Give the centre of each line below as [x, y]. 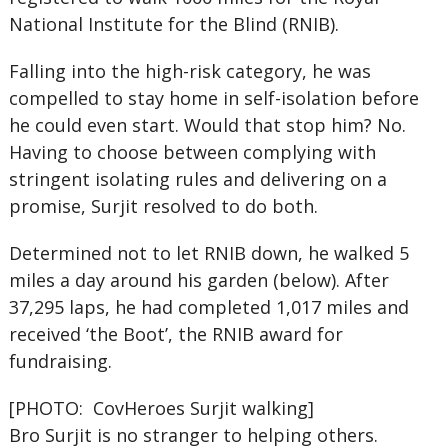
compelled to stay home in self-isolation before [213, 98]
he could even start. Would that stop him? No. [207, 125]
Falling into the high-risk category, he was [189, 71]
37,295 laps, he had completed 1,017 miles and [208, 307]
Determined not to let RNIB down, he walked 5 [208, 253]
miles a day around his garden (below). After [198, 280]
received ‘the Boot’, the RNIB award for [175, 334]
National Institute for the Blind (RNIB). [173, 24]
